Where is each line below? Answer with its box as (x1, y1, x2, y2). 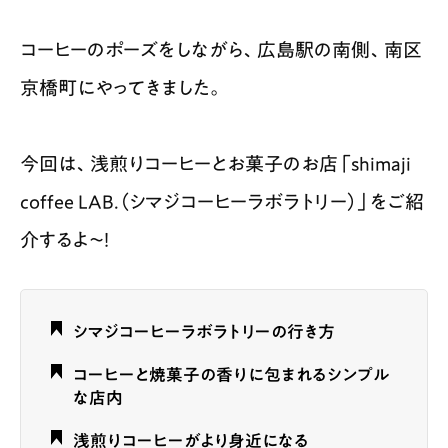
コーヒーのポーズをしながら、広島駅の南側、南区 (20, 39, 422, 59)
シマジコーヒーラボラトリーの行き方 (73, 322, 335, 340)
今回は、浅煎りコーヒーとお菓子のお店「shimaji (20, 153, 411, 173)
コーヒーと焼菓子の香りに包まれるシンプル (73, 365, 389, 383)
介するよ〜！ (20, 229, 110, 249)
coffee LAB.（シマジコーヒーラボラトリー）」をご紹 (20, 191, 424, 211)
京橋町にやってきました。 (20, 77, 224, 97)
